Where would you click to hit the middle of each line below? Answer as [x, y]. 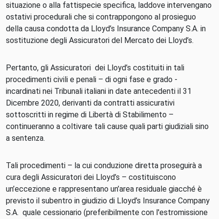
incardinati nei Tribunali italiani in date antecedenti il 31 [99, 91]
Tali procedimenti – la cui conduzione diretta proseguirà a [104, 165]
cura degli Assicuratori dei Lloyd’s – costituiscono [91, 177]
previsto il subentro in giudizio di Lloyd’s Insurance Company [108, 201]
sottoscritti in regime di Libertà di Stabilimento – [90, 115]
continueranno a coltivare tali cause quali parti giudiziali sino [107, 126]
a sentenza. [25, 138]
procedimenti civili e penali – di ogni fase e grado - [92, 79]
